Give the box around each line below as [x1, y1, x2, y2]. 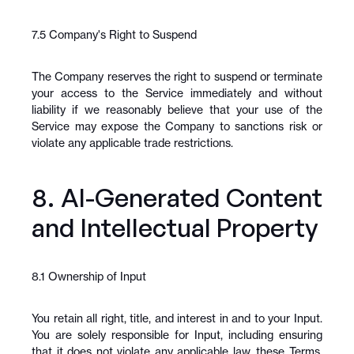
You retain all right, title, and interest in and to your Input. [32, 311, 322, 325]
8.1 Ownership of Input [32, 269, 146, 283]
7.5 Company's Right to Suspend [32, 28, 197, 41]
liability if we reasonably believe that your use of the [32, 103, 322, 116]
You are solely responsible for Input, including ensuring [32, 328, 322, 341]
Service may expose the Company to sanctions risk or [32, 119, 322, 133]
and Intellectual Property [32, 212, 318, 243]
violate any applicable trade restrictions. [32, 136, 233, 149]
